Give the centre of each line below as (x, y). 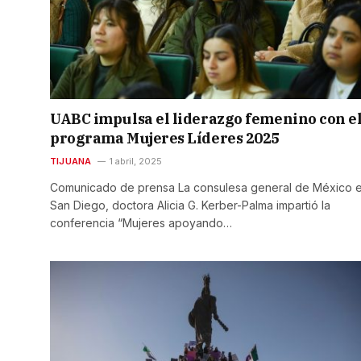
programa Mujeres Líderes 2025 (165, 139)
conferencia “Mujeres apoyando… (141, 223)
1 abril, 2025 (135, 162)
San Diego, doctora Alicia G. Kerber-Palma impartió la (190, 205)
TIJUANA (71, 162)
